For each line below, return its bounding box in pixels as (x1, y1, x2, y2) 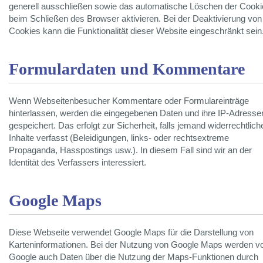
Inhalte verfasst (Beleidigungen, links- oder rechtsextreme (9, 133, 229, 143)
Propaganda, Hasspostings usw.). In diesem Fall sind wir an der (9, 146, 252, 156)
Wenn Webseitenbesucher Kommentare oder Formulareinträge (9, 96, 249, 106)
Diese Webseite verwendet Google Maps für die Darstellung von (9, 228, 254, 238)
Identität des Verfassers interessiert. (9, 158, 146, 168)
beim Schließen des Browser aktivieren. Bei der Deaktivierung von (9, 14, 262, 24)
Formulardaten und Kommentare (9, 60, 245, 79)
